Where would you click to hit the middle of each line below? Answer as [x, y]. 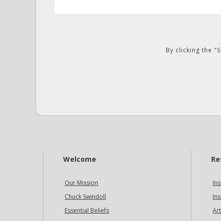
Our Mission [81, 183]
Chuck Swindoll [85, 197]
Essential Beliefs [87, 210]
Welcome [80, 159]
